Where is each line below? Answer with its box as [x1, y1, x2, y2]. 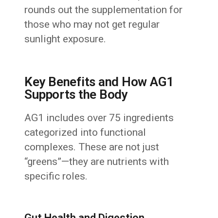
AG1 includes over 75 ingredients [24, 112, 174, 124]
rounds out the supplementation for [24, 4, 183, 16]
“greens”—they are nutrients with [24, 156, 169, 168]
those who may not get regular [24, 18, 160, 31]
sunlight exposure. [24, 33, 107, 45]
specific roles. [24, 170, 88, 182]
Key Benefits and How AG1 [24, 74, 174, 90]
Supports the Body [24, 87, 128, 102]
